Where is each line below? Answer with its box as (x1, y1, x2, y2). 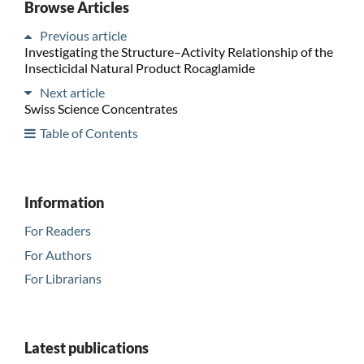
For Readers (24, 222, 91, 238)
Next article (39, 84, 105, 100)
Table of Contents (39, 124, 138, 141)
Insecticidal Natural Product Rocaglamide (24, 59, 255, 76)
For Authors (24, 246, 92, 262)
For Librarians (24, 271, 102, 287)
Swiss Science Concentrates (24, 100, 178, 116)
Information (24, 193, 104, 211)
